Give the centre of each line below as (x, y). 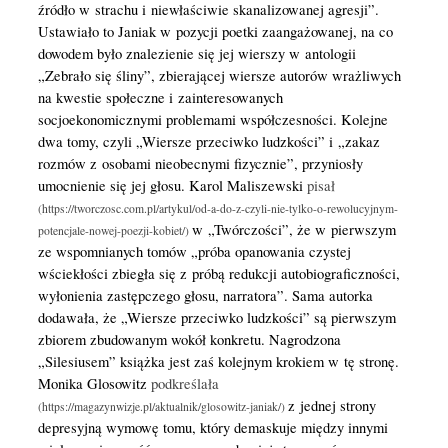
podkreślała (184, 383)
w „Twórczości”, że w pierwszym (293, 229)
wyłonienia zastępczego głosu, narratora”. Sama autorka (205, 295)
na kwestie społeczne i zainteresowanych (160, 97)
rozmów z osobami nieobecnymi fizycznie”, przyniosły (200, 163)
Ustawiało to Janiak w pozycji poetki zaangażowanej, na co (215, 31)
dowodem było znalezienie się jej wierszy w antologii (196, 53)
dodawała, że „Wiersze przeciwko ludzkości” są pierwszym (216, 317)
